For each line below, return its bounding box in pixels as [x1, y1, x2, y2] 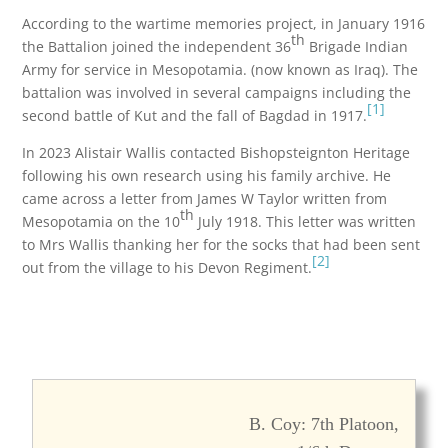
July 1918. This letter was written [194, 212, 417, 231]
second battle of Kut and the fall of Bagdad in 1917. [22, 106, 368, 125]
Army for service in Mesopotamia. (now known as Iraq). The [22, 60, 419, 79]
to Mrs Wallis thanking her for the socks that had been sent [22, 235, 421, 254]
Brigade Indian [305, 37, 409, 56]
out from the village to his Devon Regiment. [22, 258, 313, 277]
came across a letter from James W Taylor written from [22, 189, 388, 208]
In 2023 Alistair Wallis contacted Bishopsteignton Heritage [22, 143, 411, 162]
